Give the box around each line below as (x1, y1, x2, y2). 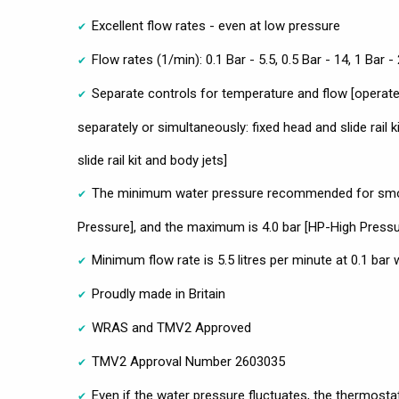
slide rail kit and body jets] (77, 151, 227, 168)
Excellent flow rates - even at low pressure (92, 17, 340, 34)
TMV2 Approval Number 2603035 (92, 353, 285, 370)
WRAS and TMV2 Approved (92, 319, 251, 336)
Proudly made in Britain (92, 285, 225, 302)
